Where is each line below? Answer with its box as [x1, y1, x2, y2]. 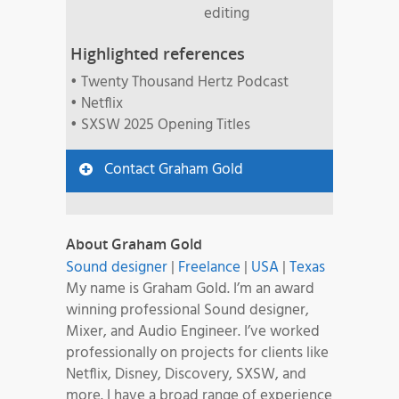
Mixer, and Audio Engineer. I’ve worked [66, 320, 320, 345]
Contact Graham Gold [104, 158, 243, 183]
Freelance [178, 256, 240, 281]
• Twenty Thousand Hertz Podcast [70, 70, 289, 95]
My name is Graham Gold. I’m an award [66, 277, 314, 302]
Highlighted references [70, 43, 245, 65]
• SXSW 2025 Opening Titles [70, 113, 250, 138]
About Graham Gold [66, 234, 202, 255]
